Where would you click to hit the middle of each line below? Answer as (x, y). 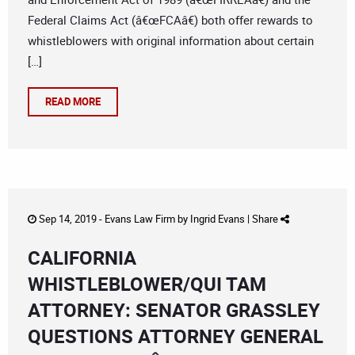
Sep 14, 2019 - (71, 219)
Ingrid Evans (218, 219)
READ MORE (73, 102)
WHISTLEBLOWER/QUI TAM (147, 284)
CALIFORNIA (82, 258)
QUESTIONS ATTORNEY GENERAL (176, 336)
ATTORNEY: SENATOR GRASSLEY (174, 310)
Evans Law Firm (140, 219)
